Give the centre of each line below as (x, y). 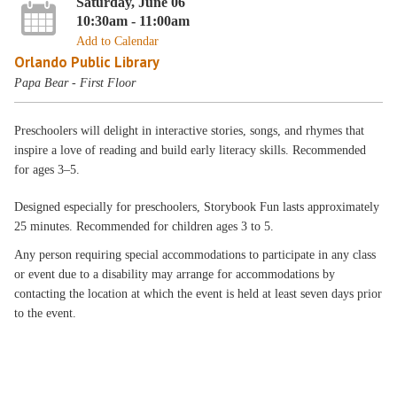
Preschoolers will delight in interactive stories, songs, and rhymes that (190, 131)
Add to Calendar (117, 41)
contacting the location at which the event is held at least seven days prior (198, 294)
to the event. (46, 313)
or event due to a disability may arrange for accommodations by (175, 274)
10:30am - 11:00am (132, 20)
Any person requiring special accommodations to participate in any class (195, 255)
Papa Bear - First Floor (75, 82)
